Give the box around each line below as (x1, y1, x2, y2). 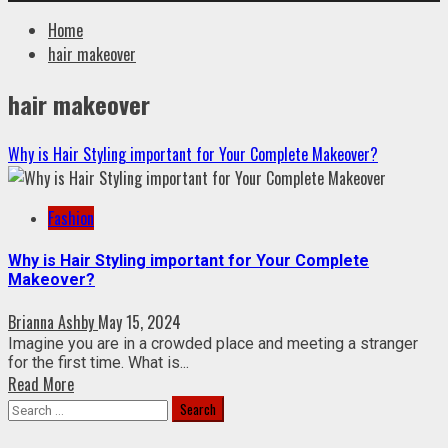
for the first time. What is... (8, 353, 189, 373)
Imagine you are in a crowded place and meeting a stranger (8, 334, 418, 354)
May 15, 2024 (98, 310, 181, 335)
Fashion (48, 205, 94, 230)
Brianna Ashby (8, 310, 98, 335)
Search (7, 395, 50, 420)
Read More (8, 372, 74, 397)
